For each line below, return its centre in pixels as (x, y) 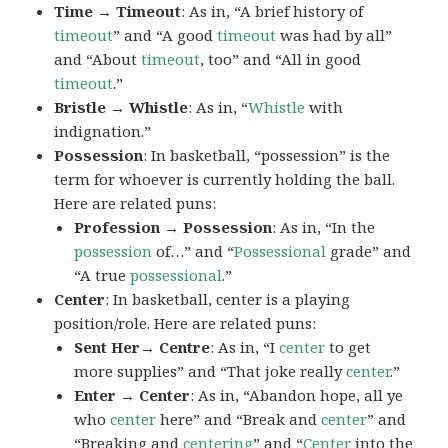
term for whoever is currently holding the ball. (225, 178)
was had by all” (334, 34)
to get (348, 346)
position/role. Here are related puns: (185, 322)
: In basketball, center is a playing (228, 298)
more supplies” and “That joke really (210, 370)
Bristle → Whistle (121, 106)
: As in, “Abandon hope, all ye (297, 394)
